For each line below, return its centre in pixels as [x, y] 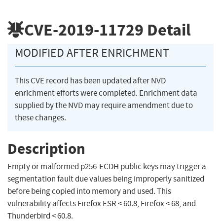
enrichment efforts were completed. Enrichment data [106, 93]
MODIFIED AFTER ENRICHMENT [92, 53]
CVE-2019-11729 [84, 30]
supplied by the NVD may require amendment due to [104, 106]
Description [46, 148]
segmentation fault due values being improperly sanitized [106, 179]
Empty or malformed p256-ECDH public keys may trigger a [107, 167]
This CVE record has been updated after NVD [90, 81]
